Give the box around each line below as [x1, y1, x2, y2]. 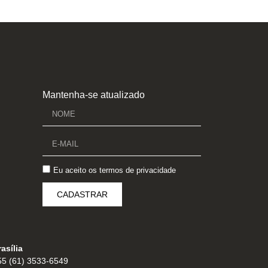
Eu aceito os [53, 165, 99, 175]
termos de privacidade [99, 165, 176, 175]
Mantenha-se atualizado [42, 89, 145, 100]
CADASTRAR [57, 189, 108, 199]
